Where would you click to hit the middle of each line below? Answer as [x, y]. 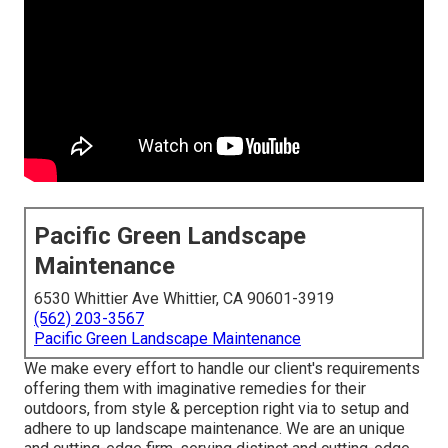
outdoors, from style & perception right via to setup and [216, 409]
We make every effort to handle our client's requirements [222, 369]
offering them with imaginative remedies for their [195, 389]
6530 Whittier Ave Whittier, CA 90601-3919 [184, 299]
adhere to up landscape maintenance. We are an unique [214, 429]
